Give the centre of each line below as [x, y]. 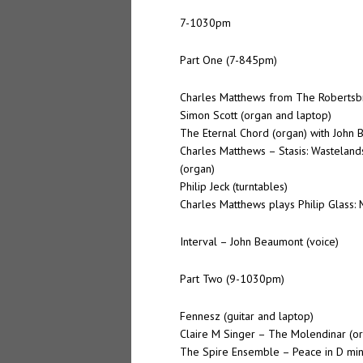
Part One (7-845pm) [228, 60]
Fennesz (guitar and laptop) [247, 316]
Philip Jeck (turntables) [234, 186]
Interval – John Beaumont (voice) [259, 241]
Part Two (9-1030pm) [232, 278]
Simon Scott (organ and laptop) [256, 115]
